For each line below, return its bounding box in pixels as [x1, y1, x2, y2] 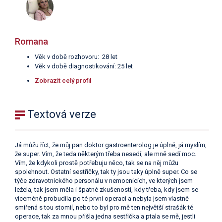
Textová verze [25, 108, 96, 121]
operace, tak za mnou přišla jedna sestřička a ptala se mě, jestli [15, 213, 195, 221]
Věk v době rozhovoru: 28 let [35, 53, 117, 61]
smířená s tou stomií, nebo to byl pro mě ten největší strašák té [15, 204, 193, 212]
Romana [15, 36, 48, 47]
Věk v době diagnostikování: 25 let [35, 62, 133, 70]
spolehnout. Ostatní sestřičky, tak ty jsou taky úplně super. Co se [15, 168, 197, 176]
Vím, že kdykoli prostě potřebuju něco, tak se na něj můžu [15, 159, 178, 167]
